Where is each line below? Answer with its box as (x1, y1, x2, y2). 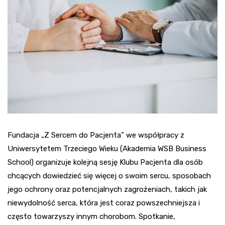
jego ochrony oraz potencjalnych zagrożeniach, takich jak (8, 184, 207, 194)
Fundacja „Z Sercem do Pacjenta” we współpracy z (8, 130, 184, 140)
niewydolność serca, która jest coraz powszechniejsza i (8, 198, 200, 207)
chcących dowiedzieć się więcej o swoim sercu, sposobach (8, 171, 211, 180)
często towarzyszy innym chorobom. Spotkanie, (8, 211, 175, 221)
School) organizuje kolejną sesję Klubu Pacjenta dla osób (8, 157, 203, 167)
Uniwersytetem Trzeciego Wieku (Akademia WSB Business (8, 144, 206, 153)
